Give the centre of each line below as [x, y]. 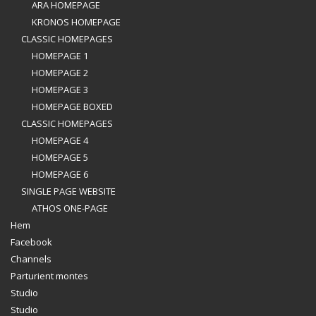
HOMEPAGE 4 [60, 140]
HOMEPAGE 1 [60, 56]
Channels [31, 259]
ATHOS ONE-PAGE [70, 208]
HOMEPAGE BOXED [72, 107]
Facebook [31, 242]
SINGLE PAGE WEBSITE [68, 191]
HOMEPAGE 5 [60, 157]
